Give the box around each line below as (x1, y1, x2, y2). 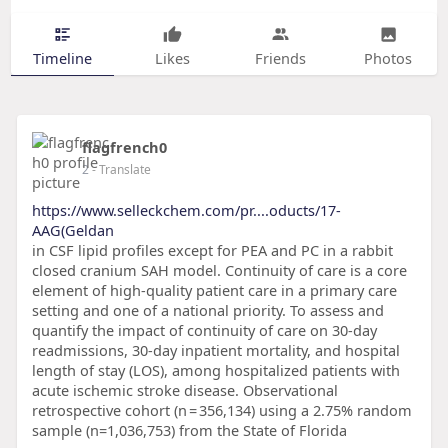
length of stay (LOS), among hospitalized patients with (31, 360, 400, 381)
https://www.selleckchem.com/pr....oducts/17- (31, 200, 341, 221)
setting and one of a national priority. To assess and (31, 300, 384, 321)
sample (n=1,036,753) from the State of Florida (31, 420, 347, 441)
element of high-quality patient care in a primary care (31, 280, 397, 301)
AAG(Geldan (31, 220, 114, 241)
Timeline (32, 47, 92, 68)
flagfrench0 (81, 137, 167, 158)
